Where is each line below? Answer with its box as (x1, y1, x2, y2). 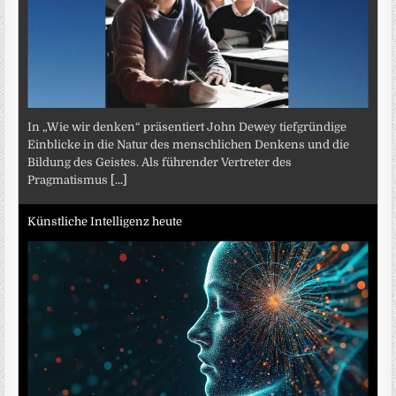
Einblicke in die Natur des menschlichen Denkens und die (27, 138, 350, 152)
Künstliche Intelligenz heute (27, 214, 183, 228)
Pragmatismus (27, 173, 111, 187)
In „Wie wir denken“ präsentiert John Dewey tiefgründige (27, 120, 347, 134)
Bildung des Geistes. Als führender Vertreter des (27, 156, 293, 170)
